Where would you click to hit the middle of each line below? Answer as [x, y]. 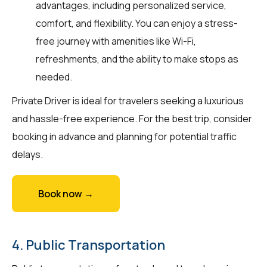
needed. [54, 77]
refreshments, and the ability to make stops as [137, 59]
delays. [27, 154]
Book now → [66, 193]
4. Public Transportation [89, 245]
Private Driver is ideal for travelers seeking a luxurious [128, 100]
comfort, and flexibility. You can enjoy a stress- [137, 23]
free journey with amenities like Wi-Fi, [116, 41]
